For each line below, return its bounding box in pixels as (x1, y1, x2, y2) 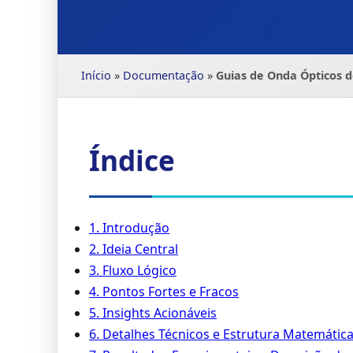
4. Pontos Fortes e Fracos (89, 283, 239, 300)
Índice (89, 141, 175, 179)
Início (81, 68, 111, 83)
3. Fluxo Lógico (89, 262, 176, 279)
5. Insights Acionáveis (89, 304, 217, 321)
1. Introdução (89, 219, 169, 236)
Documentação (123, 68, 204, 83)
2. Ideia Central (89, 240, 178, 258)
